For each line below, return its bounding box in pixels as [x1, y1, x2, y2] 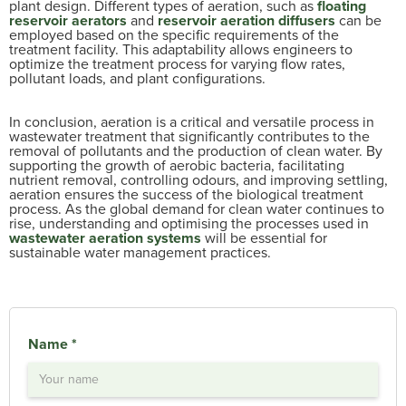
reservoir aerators [9, 9, 127, 31]
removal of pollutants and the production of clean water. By [9, 140, 382, 161]
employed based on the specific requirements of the [9, 24, 339, 45]
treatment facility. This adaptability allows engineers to [9, 38, 353, 60]
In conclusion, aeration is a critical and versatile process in [9, 111, 374, 132]
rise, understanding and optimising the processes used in [9, 212, 369, 234]
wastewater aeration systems [9, 227, 201, 248]
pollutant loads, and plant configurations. [9, 67, 266, 89]
